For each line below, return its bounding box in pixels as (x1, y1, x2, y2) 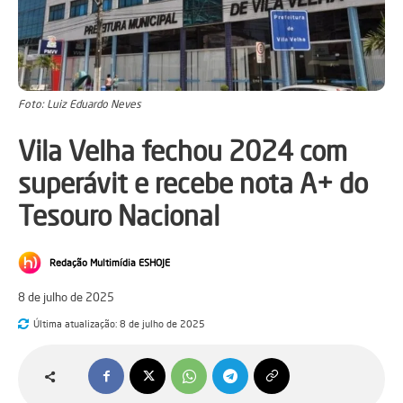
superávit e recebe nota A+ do (18, 167, 368, 201)
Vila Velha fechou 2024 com (18, 135, 347, 168)
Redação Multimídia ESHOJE (49, 256, 170, 270)
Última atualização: (33, 317, 117, 330)
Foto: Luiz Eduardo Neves (18, 97, 141, 112)
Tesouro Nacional (18, 200, 219, 233)
